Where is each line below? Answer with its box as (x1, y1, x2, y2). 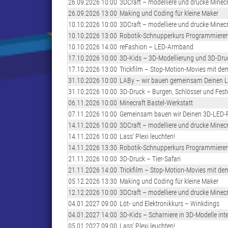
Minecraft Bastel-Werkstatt (120, 98, 193, 107)
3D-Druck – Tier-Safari (120, 154, 181, 163)
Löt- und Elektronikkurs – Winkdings (120, 199, 219, 208)
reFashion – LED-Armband (120, 42, 193, 51)
